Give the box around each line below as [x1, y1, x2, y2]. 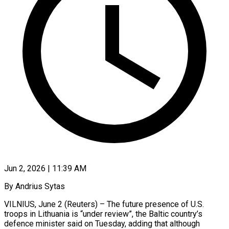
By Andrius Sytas [4, 181, 65, 191]
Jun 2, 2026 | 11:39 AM [4, 163, 86, 173]
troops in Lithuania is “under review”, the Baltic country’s [4, 209, 202, 219]
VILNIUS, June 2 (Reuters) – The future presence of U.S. [4, 199, 204, 209]
